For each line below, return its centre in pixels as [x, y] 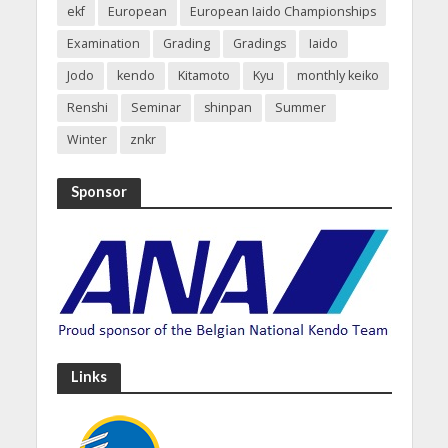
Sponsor [98, 192]
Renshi [87, 108]
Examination [103, 44]
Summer [300, 108]
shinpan [227, 108]
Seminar [155, 108]
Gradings [259, 44]
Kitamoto [203, 76]
